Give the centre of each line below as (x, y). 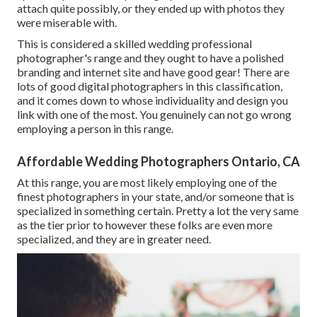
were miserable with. (67, 23)
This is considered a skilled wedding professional (134, 44)
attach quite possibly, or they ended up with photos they (151, 8)
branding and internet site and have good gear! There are (153, 72)
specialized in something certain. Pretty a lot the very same (158, 211)
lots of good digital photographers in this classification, (150, 86)
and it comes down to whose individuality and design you (152, 100)
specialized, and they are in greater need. (114, 239)
